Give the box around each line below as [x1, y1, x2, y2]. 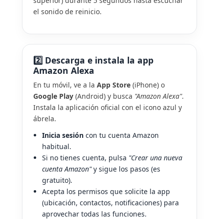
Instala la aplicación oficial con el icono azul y [33, 102, 182, 112]
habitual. [42, 141, 71, 151]
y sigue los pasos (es [91, 164, 160, 174]
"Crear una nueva [129, 153, 182, 162]
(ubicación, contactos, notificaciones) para [42, 197, 179, 207]
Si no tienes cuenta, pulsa [42, 153, 129, 162]
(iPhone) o [131, 80, 165, 89]
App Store [97, 80, 131, 89]
